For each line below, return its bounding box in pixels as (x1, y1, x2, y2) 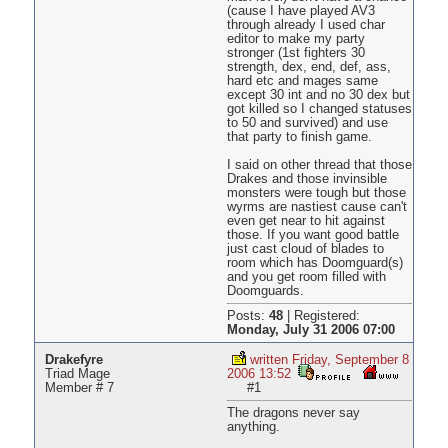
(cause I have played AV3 (226, 4, 375, 19)
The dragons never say (226, 406, 360, 421)
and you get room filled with (226, 270, 386, 285)
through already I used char (226, 18, 385, 33)
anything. (226, 420, 280, 435)
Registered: (293, 309, 360, 324)
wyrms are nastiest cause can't (226, 200, 407, 215)
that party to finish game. (226, 130, 372, 145)
